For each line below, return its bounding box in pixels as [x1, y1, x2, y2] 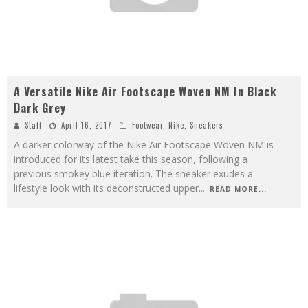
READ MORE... [210, 184, 267, 194]
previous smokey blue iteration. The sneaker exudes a [14, 166, 253, 180]
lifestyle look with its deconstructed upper [14, 181, 199, 195]
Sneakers [190, 119, 223, 131]
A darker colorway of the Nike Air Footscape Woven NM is [14, 137, 274, 151]
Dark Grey [14, 99, 66, 116]
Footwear [132, 119, 163, 131]
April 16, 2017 [61, 119, 112, 131]
